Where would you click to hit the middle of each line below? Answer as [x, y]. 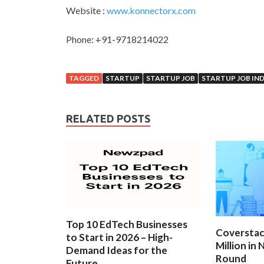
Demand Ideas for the [117, 250]
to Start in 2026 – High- [119, 237]
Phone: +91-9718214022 [117, 39]
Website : [86, 10]
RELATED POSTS [108, 118]
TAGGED [84, 78]
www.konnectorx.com [151, 10]
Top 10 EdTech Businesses [127, 224]
